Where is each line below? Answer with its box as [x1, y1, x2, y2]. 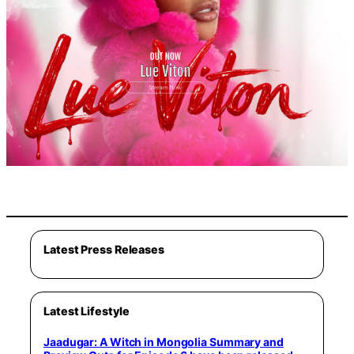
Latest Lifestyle [43, 303, 130, 318]
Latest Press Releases [43, 242, 164, 256]
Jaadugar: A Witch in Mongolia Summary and [43, 334, 284, 348]
